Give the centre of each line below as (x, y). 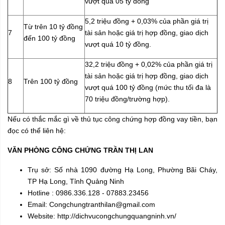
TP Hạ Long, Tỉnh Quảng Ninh (76, 182)
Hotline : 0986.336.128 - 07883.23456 (88, 193)
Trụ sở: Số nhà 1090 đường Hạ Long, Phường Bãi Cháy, (123, 170)
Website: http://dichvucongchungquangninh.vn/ (102, 216)
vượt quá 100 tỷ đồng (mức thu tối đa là (148, 88)
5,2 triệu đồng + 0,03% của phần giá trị (147, 21)
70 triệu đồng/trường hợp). (127, 99)
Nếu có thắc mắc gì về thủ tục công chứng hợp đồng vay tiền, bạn (113, 119)
